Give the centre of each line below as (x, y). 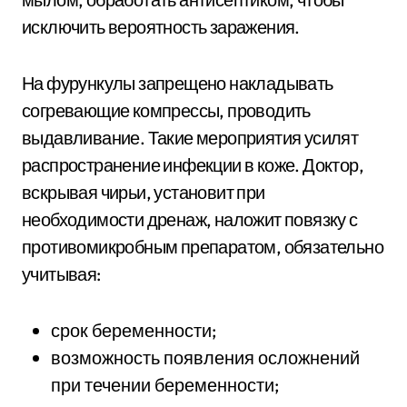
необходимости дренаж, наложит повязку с (190, 219)
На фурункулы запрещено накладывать (178, 83)
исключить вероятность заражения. (161, 27)
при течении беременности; (165, 385)
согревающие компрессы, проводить (166, 110)
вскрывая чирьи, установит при (144, 192)
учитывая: (61, 274)
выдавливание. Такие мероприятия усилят (190, 138)
